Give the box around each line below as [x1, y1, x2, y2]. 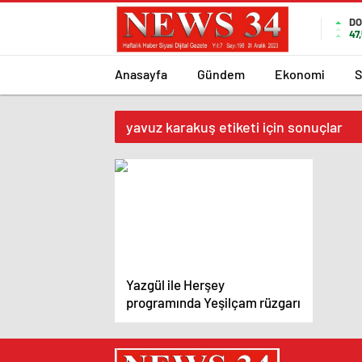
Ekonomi [275, 65, 325, 82]
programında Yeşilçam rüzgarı [126, 294, 301, 310]
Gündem [197, 65, 245, 82]
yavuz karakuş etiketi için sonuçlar [126, 118, 343, 136]
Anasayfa [115, 65, 167, 82]
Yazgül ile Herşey [126, 276, 225, 293]
